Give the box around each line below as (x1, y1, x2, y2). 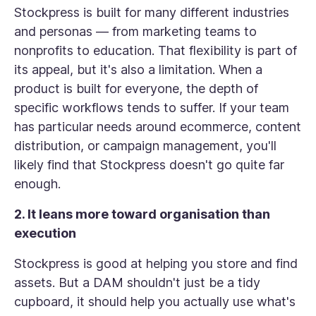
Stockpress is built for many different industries (14, 5, 289, 20)
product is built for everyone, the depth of (14, 81, 258, 96)
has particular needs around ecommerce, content (14, 119, 301, 134)
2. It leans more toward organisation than (14, 207, 270, 221)
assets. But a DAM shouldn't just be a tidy (14, 275, 260, 290)
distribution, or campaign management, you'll (14, 138, 276, 153)
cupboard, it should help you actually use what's (14, 294, 296, 309)
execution (14, 226, 76, 241)
